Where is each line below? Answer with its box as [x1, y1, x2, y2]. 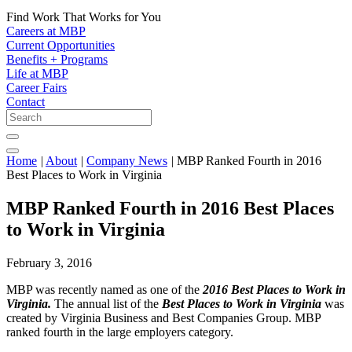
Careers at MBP [6, 24, 86, 38]
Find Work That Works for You [6, 10, 161, 24]
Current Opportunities [6, 38, 115, 53]
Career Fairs [6, 81, 67, 95]
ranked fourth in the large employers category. [6, 325, 233, 339]
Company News [86, 154, 167, 168]
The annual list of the [51, 297, 162, 311]
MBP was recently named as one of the [6, 283, 203, 297]
